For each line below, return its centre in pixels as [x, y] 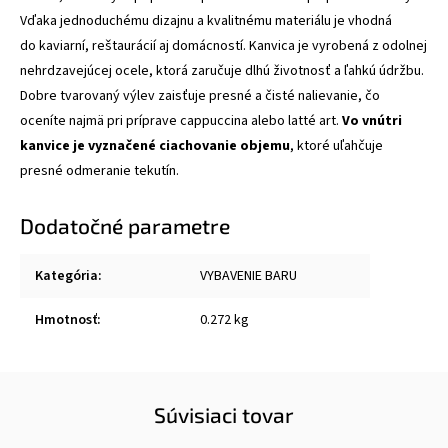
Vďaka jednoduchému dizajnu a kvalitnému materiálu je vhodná [206, 20]
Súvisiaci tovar [224, 414]
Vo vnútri [372, 120]
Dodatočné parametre [125, 225]
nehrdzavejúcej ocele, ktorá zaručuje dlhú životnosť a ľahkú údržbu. [222, 70]
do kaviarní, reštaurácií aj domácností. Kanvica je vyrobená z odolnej [223, 45]
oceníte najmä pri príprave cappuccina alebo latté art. [181, 120]
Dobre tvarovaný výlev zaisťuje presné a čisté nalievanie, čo [200, 95]
